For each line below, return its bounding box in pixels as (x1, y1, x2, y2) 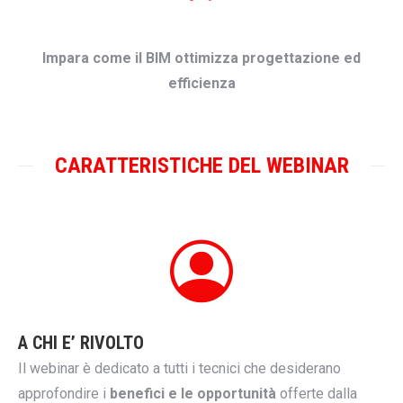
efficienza (167, 75, 236, 92)
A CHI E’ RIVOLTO (18, 332, 144, 354)
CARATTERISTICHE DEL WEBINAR (54, 153, 349, 178)
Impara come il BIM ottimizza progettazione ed (42, 49, 361, 67)
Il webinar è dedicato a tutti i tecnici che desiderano (18, 360, 341, 377)
